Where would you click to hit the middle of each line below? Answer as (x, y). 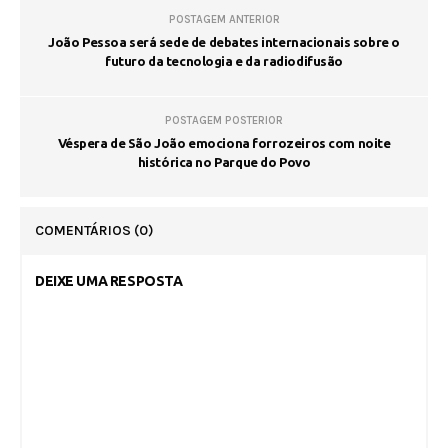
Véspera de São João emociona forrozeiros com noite (224, 142)
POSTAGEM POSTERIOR (224, 120)
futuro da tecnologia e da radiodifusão (224, 60)
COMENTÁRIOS (84, 230)
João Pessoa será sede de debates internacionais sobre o (224, 41)
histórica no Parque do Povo (224, 161)
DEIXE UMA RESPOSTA (109, 280)
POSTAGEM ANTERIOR (224, 19)
